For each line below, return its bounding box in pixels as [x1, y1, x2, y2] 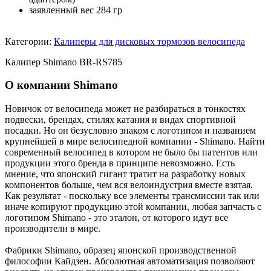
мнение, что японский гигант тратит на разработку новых [5, 169, 246, 180]
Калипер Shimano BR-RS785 [5, 56, 122, 67]
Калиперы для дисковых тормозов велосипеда [54, 36, 245, 47]
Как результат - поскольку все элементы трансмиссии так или [5, 191, 260, 201]
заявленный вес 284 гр [29, 4, 122, 15]
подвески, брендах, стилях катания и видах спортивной [5, 114, 236, 125]
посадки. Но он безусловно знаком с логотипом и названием [5, 125, 256, 136]
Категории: [5, 36, 54, 47]
